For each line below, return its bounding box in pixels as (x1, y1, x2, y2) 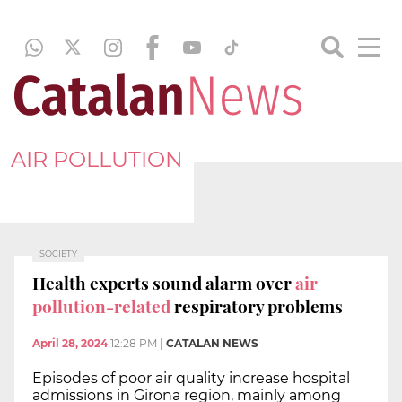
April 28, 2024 (32, 336, 108, 351)
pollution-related (32, 293, 170, 318)
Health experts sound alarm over (32, 270, 295, 294)
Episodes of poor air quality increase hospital (32, 370, 350, 388)
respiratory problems (170, 293, 343, 318)
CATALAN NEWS (166, 336, 258, 351)
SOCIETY (39, 249, 77, 258)
